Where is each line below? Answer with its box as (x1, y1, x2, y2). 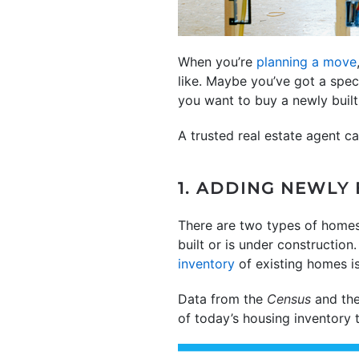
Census (267, 291, 311, 307)
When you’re (178, 54, 256, 70)
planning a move (256, 54, 357, 70)
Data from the (178, 291, 267, 307)
